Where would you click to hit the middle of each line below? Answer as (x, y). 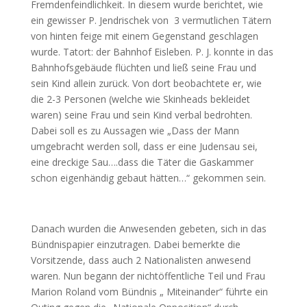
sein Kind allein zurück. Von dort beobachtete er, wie (146, 83)
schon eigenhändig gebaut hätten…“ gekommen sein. (148, 178)
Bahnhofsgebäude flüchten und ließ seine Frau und (143, 67)
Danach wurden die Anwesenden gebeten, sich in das (148, 229)
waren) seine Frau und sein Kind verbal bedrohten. (141, 115)
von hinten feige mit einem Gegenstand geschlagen (144, 36)
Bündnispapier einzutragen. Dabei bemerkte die (135, 244)
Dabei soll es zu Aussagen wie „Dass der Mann (135, 131)
